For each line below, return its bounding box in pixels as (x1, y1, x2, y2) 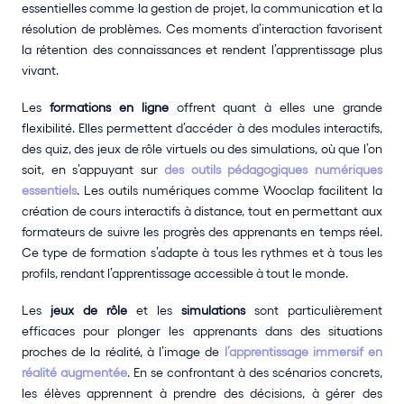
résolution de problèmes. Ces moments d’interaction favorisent (22, 22, 382, 36)
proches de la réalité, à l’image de (22, 344, 225, 359)
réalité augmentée (22, 365, 127, 380)
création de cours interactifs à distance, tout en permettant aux (22, 204, 382, 218)
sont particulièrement (245, 303, 382, 317)
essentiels (22, 183, 77, 197)
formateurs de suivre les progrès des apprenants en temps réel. (22, 225, 382, 239)
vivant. (22, 63, 59, 78)
